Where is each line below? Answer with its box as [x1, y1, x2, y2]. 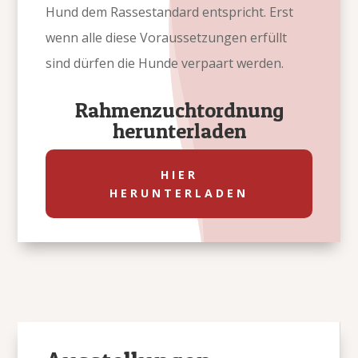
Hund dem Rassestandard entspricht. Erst [46, 3, 294, 22]
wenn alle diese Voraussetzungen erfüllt [46, 29, 288, 47]
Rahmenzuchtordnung [74, 97, 284, 123]
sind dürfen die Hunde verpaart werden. [46, 54, 288, 73]
